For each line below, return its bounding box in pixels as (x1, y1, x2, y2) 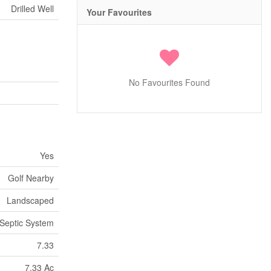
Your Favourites (87, 6, 152, 19)
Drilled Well (11, 2, 54, 15)
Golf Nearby (8, 172, 54, 184)
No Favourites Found (129, 76, 210, 89)
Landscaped (7, 194, 54, 206)
